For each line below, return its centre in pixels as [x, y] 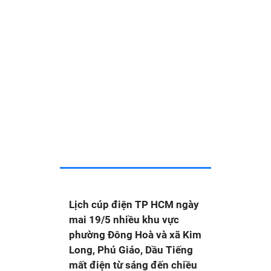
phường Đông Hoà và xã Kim [135, 235]
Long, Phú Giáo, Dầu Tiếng [131, 250]
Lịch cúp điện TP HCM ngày [134, 204]
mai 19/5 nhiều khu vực [124, 220]
